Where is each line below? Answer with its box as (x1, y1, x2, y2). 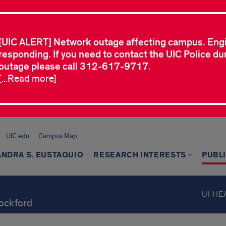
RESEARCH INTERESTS (93, 150, 186, 160)
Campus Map (38, 132, 77, 140)
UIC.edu (6, 132, 29, 140)
